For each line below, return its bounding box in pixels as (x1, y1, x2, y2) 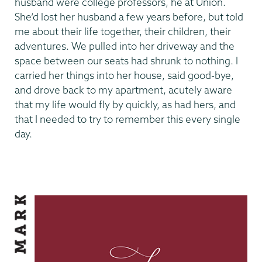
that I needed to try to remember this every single (15, 113, 240, 125)
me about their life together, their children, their (15, 25, 231, 37)
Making (15, 167, 48, 180)
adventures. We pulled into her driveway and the (15, 40, 235, 52)
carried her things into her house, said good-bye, (15, 69, 234, 81)
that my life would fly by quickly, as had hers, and (15, 98, 236, 111)
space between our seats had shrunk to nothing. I (15, 54, 238, 67)
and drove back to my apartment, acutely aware (15, 84, 232, 96)
